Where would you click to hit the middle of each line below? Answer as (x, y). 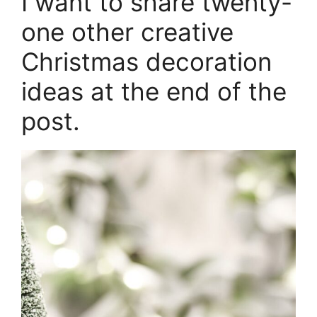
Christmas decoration (146, 62)
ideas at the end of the (154, 92)
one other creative (127, 32)
